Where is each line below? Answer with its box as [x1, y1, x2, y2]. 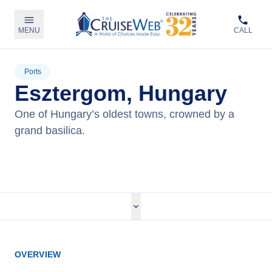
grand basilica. [15, 124, 85, 137]
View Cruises [106, 146, 166, 156]
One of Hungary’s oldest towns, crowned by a [15, 108, 234, 120]
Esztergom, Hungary [15, 81, 227, 106]
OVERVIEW [15, 250, 61, 259]
